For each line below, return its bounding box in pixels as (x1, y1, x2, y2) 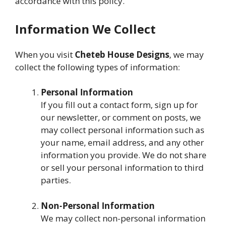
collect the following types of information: (15, 61, 180, 73)
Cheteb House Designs (75, 48, 169, 60)
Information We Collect (15, 20, 156, 37)
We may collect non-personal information (41, 212, 205, 224)
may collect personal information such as (41, 124, 204, 136)
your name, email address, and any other (41, 137, 204, 148)
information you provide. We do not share (41, 149, 206, 161)
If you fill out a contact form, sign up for (41, 99, 198, 110)
